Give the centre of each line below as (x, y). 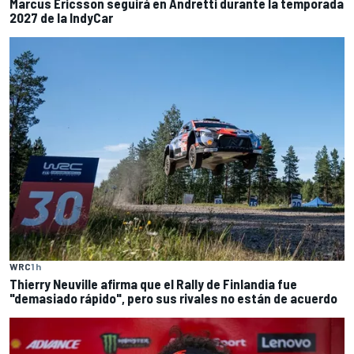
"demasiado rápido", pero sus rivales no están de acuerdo (173, 298)
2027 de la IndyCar (61, 18)
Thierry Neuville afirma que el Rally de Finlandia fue (153, 283)
